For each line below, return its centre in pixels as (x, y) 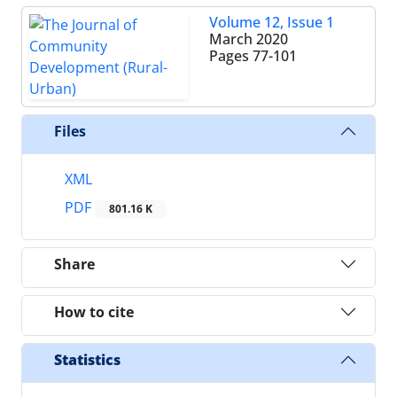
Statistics (87, 359)
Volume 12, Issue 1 (272, 22)
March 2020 (249, 39)
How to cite (94, 311)
